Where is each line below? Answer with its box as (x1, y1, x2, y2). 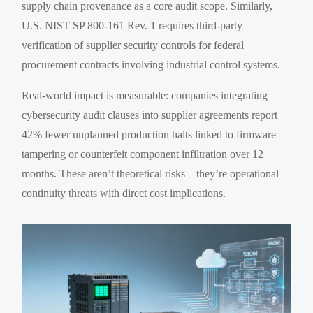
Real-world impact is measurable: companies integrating (22, 89, 268, 101)
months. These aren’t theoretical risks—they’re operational (22, 167, 279, 180)
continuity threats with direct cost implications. (22, 187, 226, 199)
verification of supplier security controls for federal (22, 38, 245, 51)
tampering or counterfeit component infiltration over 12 (22, 147, 264, 160)
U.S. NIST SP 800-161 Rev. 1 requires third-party (22, 19, 243, 31)
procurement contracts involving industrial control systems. (22, 58, 281, 71)
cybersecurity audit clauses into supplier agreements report (22, 108, 278, 121)
